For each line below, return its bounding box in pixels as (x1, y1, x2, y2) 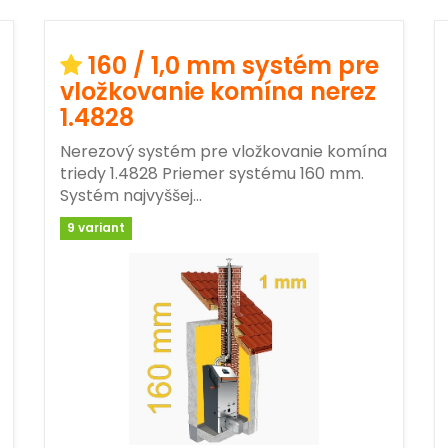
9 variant (67, 219, 126, 237)
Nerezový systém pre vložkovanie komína (60, 139, 387, 163)
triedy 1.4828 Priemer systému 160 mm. (60, 161, 364, 185)
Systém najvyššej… (60, 183, 202, 207)
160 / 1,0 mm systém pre (88, 48, 379, 82)
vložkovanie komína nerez (60, 74, 376, 108)
